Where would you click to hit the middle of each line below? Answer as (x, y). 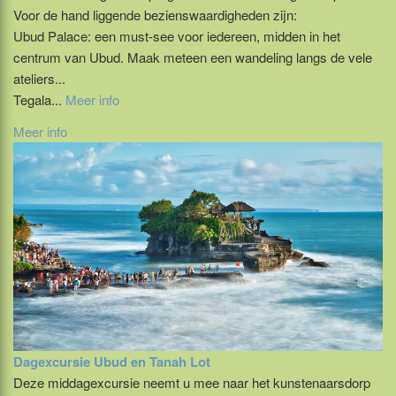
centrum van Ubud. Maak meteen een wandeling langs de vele (193, 57)
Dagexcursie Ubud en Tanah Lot (112, 361)
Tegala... (39, 100)
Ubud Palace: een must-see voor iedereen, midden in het (177, 36)
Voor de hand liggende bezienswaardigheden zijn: (155, 15)
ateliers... (39, 79)
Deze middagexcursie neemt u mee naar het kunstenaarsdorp (192, 382)
